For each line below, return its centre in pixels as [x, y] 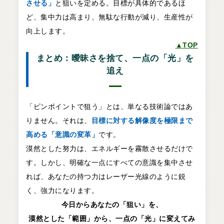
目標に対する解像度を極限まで [142, 120]
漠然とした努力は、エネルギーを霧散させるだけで [109, 148]
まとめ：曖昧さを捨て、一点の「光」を [115, 58]
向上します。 [48, 31]
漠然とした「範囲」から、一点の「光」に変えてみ [112, 218]
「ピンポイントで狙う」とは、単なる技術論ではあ [109, 106]
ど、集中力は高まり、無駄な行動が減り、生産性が [109, 17]
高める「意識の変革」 [62, 134]
